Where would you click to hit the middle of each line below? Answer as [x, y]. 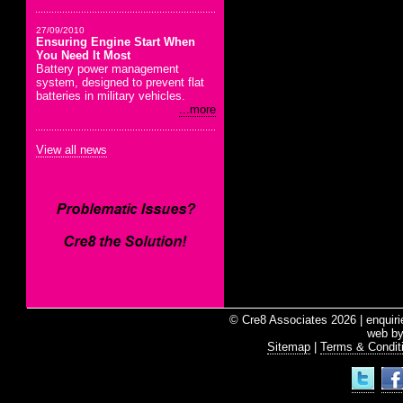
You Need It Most [83, 55]
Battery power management [107, 69]
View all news [72, 150]
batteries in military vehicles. [111, 96]
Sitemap [289, 347]
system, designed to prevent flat [120, 82]
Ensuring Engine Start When [116, 42]
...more [197, 109]
